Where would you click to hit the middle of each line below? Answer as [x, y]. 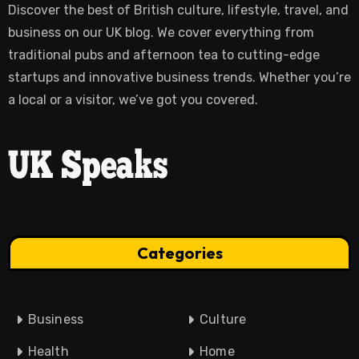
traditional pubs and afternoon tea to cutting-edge [163, 54]
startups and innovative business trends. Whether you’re [179, 77]
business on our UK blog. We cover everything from [161, 32]
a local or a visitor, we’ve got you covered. [133, 99]
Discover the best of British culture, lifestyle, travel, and [178, 10]
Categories [179, 253]
